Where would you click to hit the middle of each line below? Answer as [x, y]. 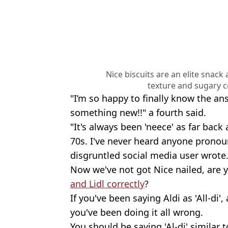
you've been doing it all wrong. [137, 212]
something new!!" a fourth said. [138, 112]
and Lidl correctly [107, 183]
